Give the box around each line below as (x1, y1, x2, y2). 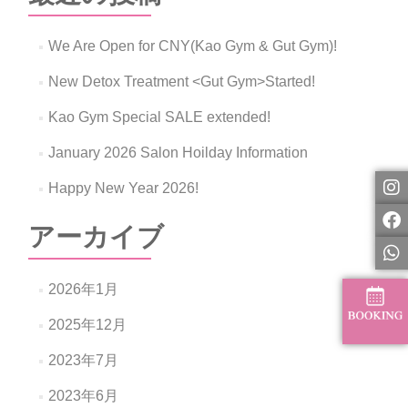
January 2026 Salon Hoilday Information (47, 144, 308, 160)
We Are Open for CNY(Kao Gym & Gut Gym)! (47, 37, 337, 54)
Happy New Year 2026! (47, 179, 199, 196)
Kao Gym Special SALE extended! (47, 108, 270, 125)
